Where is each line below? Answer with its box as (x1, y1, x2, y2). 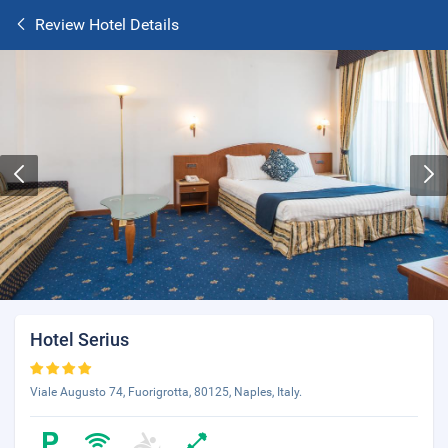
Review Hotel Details (35, 15, 179, 34)
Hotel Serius (30, 329, 129, 350)
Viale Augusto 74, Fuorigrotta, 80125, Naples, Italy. (30, 385, 302, 399)
